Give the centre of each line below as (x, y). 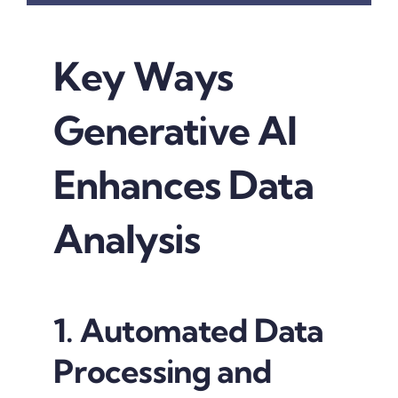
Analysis (126, 239)
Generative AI (175, 131)
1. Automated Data (188, 330)
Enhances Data (183, 185)
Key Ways (143, 77)
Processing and (162, 370)
